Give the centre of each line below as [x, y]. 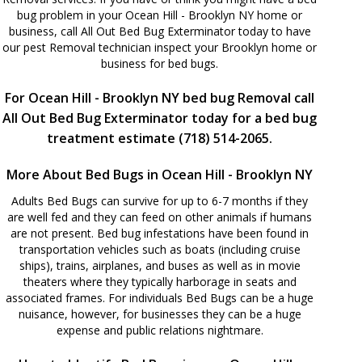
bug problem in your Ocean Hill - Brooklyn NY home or [160, 15]
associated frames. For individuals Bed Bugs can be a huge [160, 297]
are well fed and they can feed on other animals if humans [160, 217]
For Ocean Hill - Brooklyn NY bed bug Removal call [160, 97]
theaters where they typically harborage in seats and [160, 281]
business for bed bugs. [160, 63]
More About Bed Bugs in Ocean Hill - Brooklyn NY [160, 174]
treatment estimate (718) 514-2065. [160, 138]
